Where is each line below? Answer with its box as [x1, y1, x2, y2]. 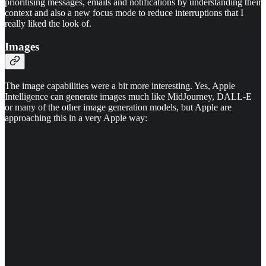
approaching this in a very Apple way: [5, 112, 147, 123]
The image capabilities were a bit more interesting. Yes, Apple [5, 80, 235, 91]
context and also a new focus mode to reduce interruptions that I [5, 8, 243, 18]
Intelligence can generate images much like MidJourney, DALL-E [5, 91, 252, 102]
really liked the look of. [5, 18, 91, 29]
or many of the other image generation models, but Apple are [5, 102, 232, 112]
